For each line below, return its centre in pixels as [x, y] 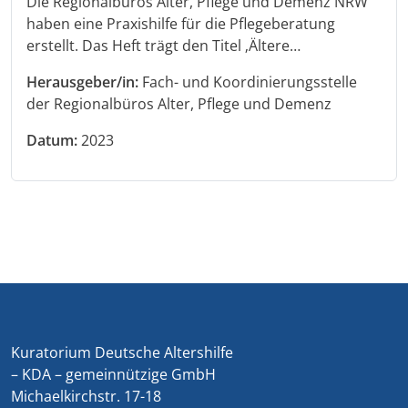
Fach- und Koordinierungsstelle [248, 82]
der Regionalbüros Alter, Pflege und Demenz [179, 104]
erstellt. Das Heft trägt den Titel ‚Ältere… [163, 46]
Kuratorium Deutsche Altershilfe [122, 353]
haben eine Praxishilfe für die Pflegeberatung [181, 24]
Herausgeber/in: [82, 82]
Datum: [52, 141]
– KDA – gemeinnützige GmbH [113, 375]
